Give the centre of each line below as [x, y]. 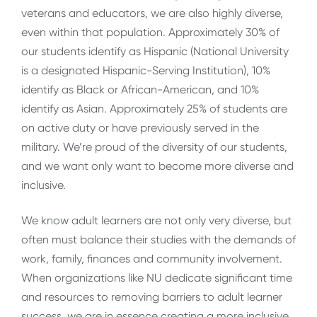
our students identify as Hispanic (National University [155, 52]
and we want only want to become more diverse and [157, 166]
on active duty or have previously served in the [140, 128]
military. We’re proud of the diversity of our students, [154, 147]
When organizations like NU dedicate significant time [157, 277]
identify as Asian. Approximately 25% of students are [154, 109]
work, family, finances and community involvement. [152, 258]
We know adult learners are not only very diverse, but [156, 220]
